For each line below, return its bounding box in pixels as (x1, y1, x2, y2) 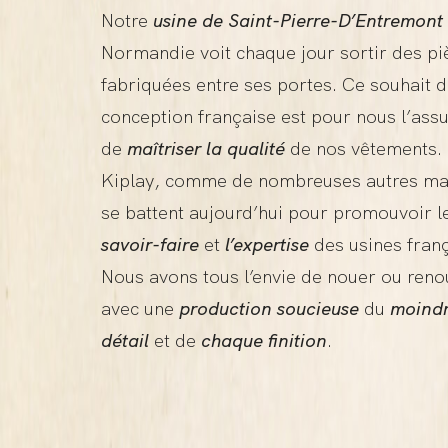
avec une (100, 296, 179, 322)
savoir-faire (100, 232, 199, 258)
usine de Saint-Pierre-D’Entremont (152, 8, 443, 34)
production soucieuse (178, 296, 359, 322)
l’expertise (224, 232, 309, 258)
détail (100, 328, 149, 354)
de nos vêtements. (284, 136, 442, 162)
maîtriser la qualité (126, 136, 285, 162)
